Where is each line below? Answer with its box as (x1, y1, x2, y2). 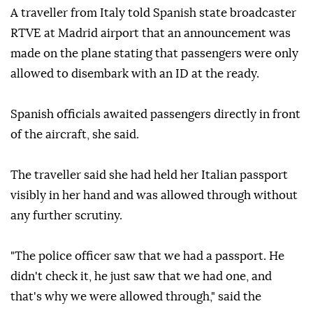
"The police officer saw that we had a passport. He (10, 250, 284, 263)
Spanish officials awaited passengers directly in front (10, 108, 300, 121)
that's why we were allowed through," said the (10, 291, 261, 303)
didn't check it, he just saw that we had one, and (10, 270, 272, 283)
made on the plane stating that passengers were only (10, 48, 298, 60)
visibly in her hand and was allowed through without (10, 189, 298, 202)
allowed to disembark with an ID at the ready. (10, 68, 259, 80)
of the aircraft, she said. (10, 129, 139, 141)
